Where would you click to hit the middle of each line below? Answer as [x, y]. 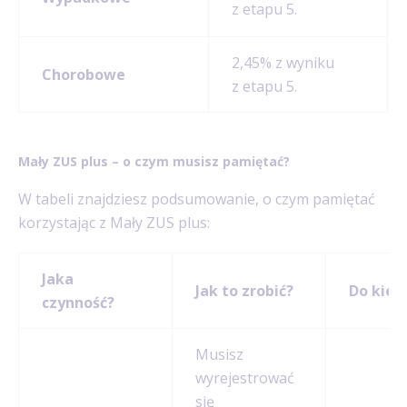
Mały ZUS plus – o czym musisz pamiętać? [154, 161]
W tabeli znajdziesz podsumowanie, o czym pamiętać [197, 199]
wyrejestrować [245, 378]
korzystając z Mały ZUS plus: [114, 223]
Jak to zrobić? [244, 291]
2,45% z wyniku [283, 63]
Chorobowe [84, 74]
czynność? [78, 303]
